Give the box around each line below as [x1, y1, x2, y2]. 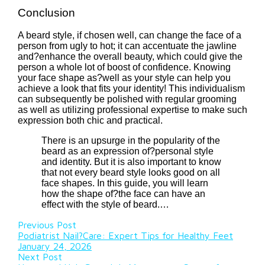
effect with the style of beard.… [41, 199, 169, 210]
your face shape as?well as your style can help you [18, 73, 231, 83]
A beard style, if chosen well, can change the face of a [18, 30, 241, 41]
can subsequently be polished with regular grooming [18, 94, 237, 105]
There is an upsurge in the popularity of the [41, 135, 220, 146]
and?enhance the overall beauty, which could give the [18, 51, 243, 62]
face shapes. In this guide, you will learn [41, 178, 208, 189]
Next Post [18, 251, 62, 263]
